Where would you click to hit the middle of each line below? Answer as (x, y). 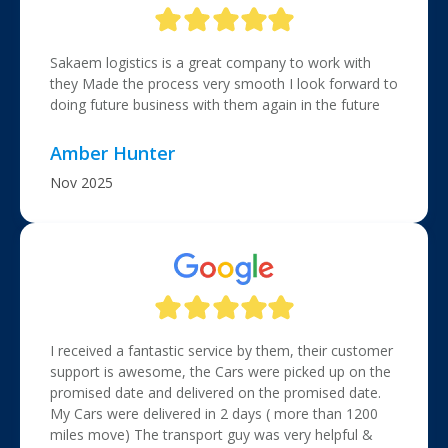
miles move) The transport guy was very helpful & (211, 434)
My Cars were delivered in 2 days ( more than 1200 (214, 413)
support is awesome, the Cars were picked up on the (220, 371)
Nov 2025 (81, 182)
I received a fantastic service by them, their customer (221, 350)
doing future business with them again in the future (215, 104)
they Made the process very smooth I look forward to (224, 83)
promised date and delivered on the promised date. (215, 392)
